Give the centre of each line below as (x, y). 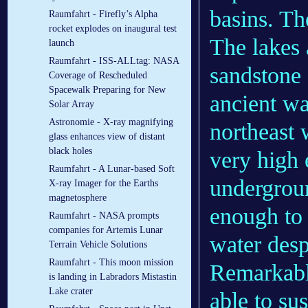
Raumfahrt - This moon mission (111, 263)
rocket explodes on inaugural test (113, 29)
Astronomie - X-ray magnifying (111, 122)
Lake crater (71, 291)
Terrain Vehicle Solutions (98, 245)
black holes (70, 151)
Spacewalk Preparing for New (107, 90)
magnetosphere (78, 198)
